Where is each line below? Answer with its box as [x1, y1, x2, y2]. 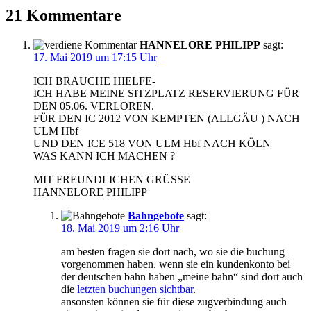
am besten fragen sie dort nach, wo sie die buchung [61, 246, 285, 258]
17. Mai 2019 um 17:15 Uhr [33, 51, 157, 64]
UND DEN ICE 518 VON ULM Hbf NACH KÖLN [33, 137, 271, 150]
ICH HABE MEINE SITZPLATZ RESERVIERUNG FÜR [33, 87, 299, 100]
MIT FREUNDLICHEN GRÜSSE [33, 174, 190, 186]
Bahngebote [128, 210, 184, 222]
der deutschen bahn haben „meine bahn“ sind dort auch [61, 271, 303, 283]
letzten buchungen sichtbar [77, 283, 193, 296]
